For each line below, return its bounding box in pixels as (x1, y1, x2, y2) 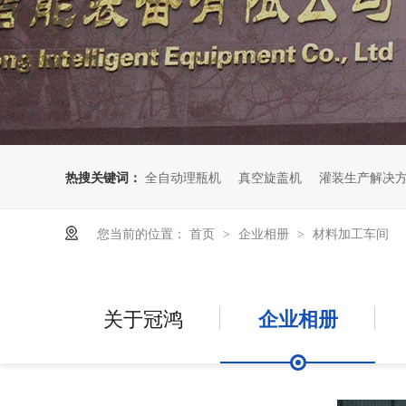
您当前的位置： (97, 223, 186, 242)
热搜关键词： (65, 167, 141, 186)
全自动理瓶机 (145, 167, 221, 186)
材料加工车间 (313, 223, 389, 242)
